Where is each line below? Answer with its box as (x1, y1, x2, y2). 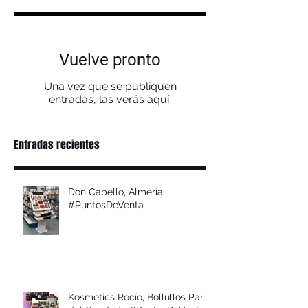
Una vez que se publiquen (43, 79, 177, 93)
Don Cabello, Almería (68, 186, 163, 197)
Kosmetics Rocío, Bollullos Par (68, 291, 203, 302)
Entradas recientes (14, 136, 100, 153)
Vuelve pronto (59, 49, 161, 69)
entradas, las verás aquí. (49, 92, 171, 106)
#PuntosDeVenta (68, 199, 144, 210)
